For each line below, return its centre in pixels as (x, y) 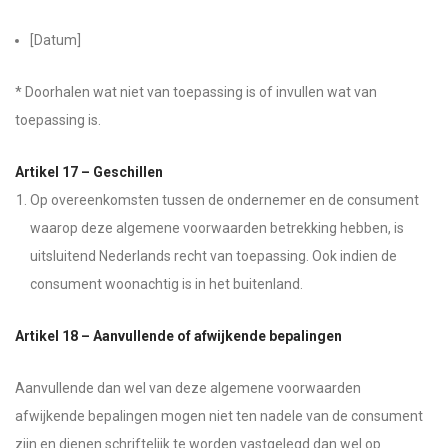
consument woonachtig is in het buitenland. (166, 284)
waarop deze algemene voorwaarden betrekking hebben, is (217, 228)
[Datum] (55, 40)
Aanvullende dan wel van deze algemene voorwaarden (188, 388)
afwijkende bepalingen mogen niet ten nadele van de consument (219, 416)
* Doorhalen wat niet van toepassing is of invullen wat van (196, 92)
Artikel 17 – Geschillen (89, 172)
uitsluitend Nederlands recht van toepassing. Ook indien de (213, 256)
